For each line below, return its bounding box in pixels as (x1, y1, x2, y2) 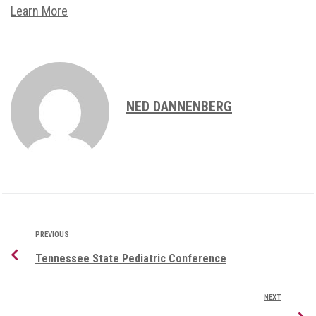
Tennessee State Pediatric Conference (35, 251, 226, 265)
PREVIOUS (35, 229, 69, 239)
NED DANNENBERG (126, 97, 232, 115)
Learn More (11, 3, 68, 18)
